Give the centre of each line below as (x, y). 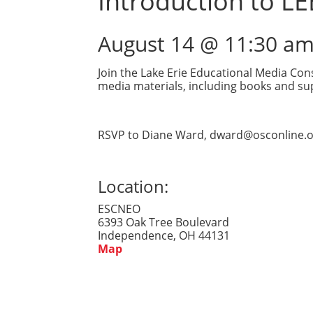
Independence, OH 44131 (163, 236)
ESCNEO (119, 209)
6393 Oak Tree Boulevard (163, 223)
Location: (133, 187)
